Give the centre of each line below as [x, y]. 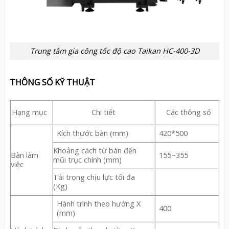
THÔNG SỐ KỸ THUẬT [52, 83]
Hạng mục [30, 112]
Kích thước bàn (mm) [92, 133]
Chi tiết [104, 112]
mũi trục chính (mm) [87, 159]
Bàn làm [24, 155]
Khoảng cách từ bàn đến [95, 150]
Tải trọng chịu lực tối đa [94, 177]
